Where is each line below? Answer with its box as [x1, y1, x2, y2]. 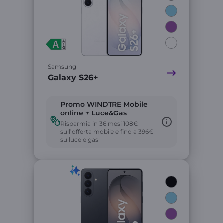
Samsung [48, 63, 76, 70]
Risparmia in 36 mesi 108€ [60, 120, 138, 127]
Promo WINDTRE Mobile [60, 100, 148, 109]
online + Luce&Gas [60, 109, 127, 117]
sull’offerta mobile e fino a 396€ [60, 128, 154, 135]
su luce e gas [60, 136, 98, 143]
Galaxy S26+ [48, 73, 98, 82]
